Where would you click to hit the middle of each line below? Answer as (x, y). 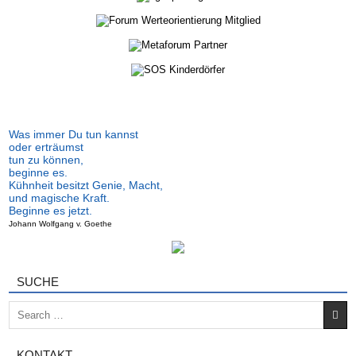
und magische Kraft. (60, 198)
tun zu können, (46, 160)
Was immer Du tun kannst (74, 135)
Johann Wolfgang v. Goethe (61, 224)
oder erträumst (46, 147)
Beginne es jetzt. (51, 211)
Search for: (34, 307)
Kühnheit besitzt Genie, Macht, (86, 186)
